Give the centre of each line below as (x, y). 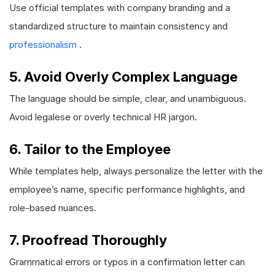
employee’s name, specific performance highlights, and (127, 189)
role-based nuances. (53, 208)
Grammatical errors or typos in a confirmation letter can (127, 262)
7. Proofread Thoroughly (88, 240)
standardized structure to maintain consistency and (118, 26)
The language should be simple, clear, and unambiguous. (128, 99)
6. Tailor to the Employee (90, 149)
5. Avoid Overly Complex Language (123, 77)
